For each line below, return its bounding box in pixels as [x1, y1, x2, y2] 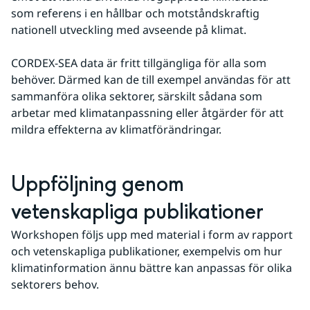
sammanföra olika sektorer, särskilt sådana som [11, 89, 262, 104]
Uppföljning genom [11, 171, 184, 199]
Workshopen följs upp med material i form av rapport [11, 227, 293, 243]
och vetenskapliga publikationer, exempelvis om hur [11, 244, 282, 259]
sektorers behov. [11, 277, 99, 293]
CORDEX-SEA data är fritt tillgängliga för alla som [11, 55, 266, 71]
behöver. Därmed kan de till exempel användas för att [11, 72, 291, 88]
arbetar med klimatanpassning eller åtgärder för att [11, 105, 284, 121]
